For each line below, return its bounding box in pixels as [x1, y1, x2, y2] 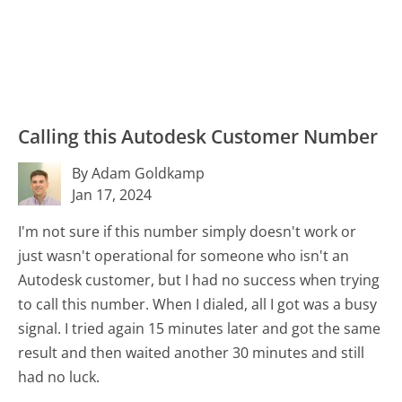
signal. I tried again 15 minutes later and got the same [18, 319, 381, 339]
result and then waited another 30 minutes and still [18, 343, 365, 363]
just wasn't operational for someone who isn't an [18, 246, 350, 267]
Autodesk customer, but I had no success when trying [18, 270, 380, 291]
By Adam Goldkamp [72, 163, 205, 184]
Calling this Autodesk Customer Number [18, 123, 379, 149]
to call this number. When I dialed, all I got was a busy [18, 294, 378, 315]
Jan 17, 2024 [72, 185, 153, 205]
